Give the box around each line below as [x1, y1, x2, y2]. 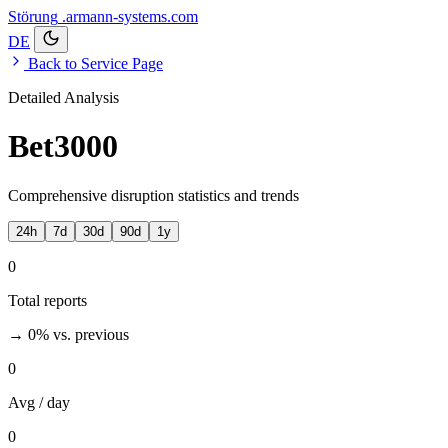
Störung [8, 8, 58, 25]
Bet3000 [8, 128, 118, 165]
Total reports [8, 291, 87, 309]
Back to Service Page [24, 55, 163, 72]
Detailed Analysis [8, 89, 119, 106]
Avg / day [8, 393, 70, 411]
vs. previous [53, 325, 129, 343]
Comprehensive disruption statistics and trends [8, 186, 299, 204]
